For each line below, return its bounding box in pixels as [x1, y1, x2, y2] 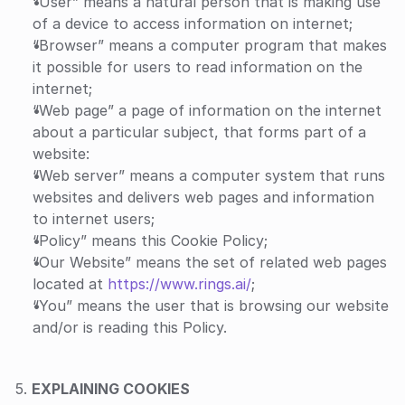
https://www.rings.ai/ [108, 275, 251, 293]
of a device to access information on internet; [33, 14, 353, 33]
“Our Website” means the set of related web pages [33, 253, 387, 271]
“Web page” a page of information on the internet [33, 101, 381, 119]
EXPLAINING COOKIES [32, 380, 190, 398]
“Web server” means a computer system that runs [33, 166, 385, 184]
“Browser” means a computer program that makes [33, 36, 387, 54]
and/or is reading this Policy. [33, 318, 227, 336]
